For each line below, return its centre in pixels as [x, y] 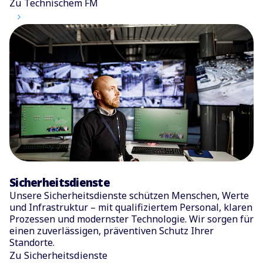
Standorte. [32, 243]
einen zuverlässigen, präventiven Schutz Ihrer [112, 231]
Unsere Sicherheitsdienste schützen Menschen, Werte [129, 196]
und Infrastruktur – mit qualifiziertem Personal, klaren [131, 208]
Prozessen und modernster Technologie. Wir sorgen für [131, 219]
